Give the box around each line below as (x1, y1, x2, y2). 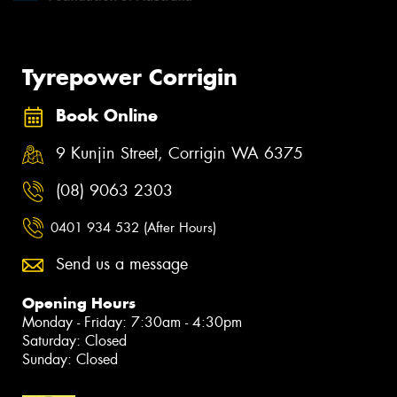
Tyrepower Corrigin (22, 62, 237, 91)
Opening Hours (22, 292, 136, 313)
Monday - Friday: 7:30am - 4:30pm (22, 312, 242, 331)
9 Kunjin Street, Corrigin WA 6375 (56, 143, 303, 165)
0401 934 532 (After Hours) (51, 219, 216, 237)
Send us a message (56, 253, 188, 275)
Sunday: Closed (22, 349, 118, 369)
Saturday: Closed (22, 331, 127, 350)
